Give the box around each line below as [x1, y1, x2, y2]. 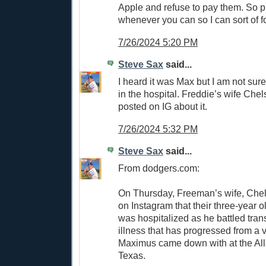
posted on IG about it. [118, 100, 207, 112]
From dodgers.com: [118, 163, 199, 174]
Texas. [118, 250, 145, 261]
